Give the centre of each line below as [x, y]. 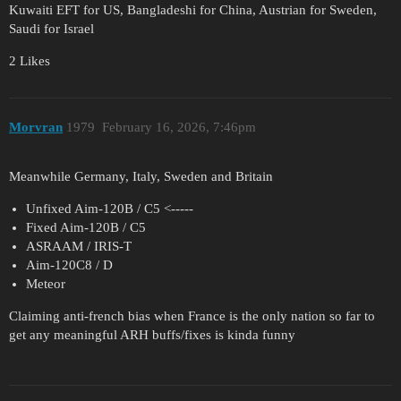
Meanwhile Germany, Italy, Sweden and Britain [141, 176]
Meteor [45, 283]
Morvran [36, 128]
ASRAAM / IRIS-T [78, 246]
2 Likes [30, 60]
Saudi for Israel [51, 28]
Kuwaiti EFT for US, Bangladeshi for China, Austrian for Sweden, [193, 9]
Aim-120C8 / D [69, 264]
